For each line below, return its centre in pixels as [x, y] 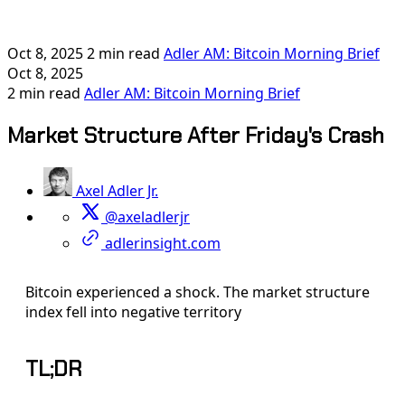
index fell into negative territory [133, 312]
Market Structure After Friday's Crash [196, 136]
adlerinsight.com [163, 244]
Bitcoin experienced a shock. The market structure [198, 292]
